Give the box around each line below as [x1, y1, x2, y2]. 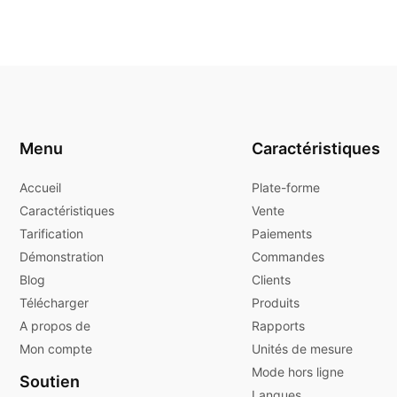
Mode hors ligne [252, 363, 344, 379]
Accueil [19, 179, 61, 195]
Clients [252, 271, 291, 287]
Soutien [19, 371, 80, 391]
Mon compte [19, 340, 92, 356]
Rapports [252, 317, 305, 333]
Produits [252, 294, 300, 310]
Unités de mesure [252, 340, 353, 356]
